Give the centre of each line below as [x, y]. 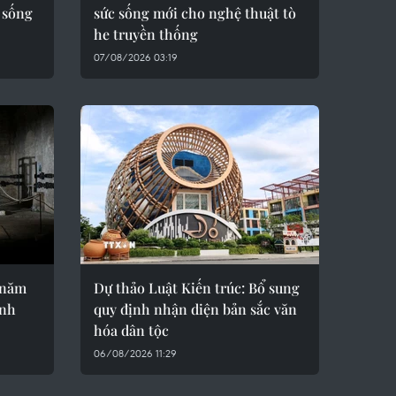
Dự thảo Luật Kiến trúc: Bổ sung [197, 288]
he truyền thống [146, 34]
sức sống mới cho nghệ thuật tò [195, 13]
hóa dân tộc [131, 330]
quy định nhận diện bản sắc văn [195, 309]
